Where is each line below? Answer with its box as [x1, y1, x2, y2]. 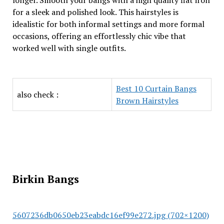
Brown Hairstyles [115, 95, 178, 106]
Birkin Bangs [12, 172, 82, 186]
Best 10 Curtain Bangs [115, 83, 196, 94]
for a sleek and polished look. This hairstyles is [12, 6, 178, 17]
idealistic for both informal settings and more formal [12, 18, 204, 29]
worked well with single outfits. [12, 42, 126, 53]
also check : [16, 89, 58, 100]
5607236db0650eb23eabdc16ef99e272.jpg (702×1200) [12, 209, 209, 220]
